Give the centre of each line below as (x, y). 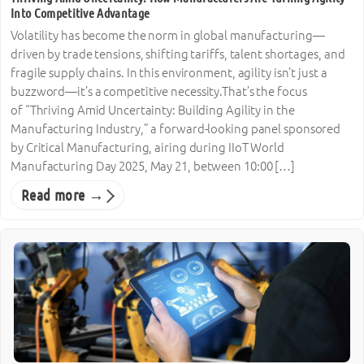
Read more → (63, 195)
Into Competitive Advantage (80, 13)
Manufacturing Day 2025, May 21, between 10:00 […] (153, 166)
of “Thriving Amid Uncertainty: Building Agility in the (153, 110)
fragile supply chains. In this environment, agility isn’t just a (169, 72)
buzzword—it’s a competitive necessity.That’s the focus (159, 91)
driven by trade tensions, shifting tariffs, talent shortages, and (178, 54)
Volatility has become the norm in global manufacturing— (168, 35)
